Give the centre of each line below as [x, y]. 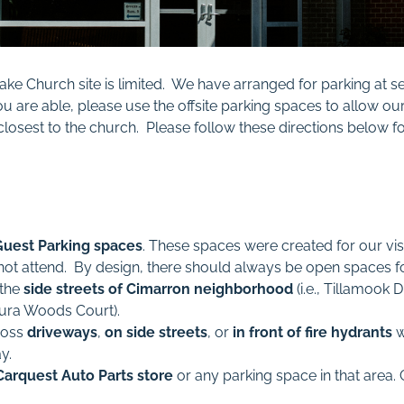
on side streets [156, 332]
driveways [63, 332]
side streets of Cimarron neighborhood [159, 289]
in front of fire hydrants [311, 332]
